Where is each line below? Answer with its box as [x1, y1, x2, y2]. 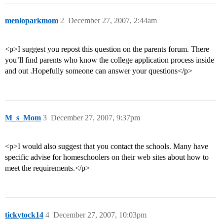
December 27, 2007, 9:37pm [51, 113, 140, 122]
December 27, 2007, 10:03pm [53, 211, 147, 220]
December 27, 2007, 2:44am [68, 16, 157, 25]
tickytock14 [5, 211, 43, 220]
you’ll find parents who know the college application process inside [5, 56, 214, 65]
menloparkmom [5, 16, 58, 25]
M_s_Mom [5, 113, 41, 122]
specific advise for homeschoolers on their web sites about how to [5, 153, 209, 162]
